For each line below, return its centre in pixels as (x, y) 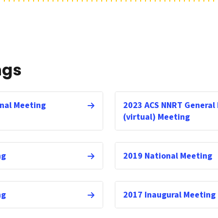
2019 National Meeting (168, 156)
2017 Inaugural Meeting (169, 195)
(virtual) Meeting (156, 117)
